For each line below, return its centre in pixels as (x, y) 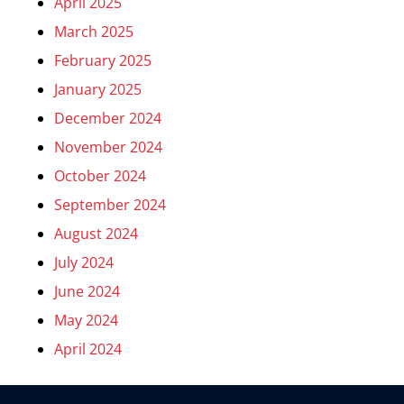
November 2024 (108, 147)
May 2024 (86, 320)
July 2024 (84, 262)
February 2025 (103, 60)
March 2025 (94, 32)
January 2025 (98, 89)
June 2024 (87, 291)
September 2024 (110, 205)
